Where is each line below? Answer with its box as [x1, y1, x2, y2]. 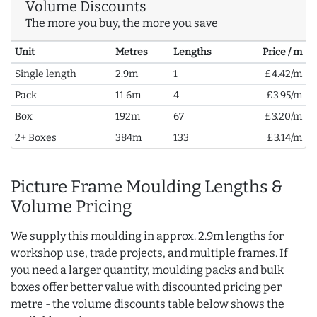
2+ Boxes [14, 131, 57, 144]
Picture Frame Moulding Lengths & [11, 176, 283, 197]
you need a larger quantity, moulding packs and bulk [11, 263, 284, 277]
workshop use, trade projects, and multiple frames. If [11, 246, 288, 260]
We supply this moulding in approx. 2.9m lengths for [11, 229, 284, 243]
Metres [115, 45, 148, 58]
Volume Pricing [11, 196, 132, 217]
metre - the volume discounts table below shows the [11, 296, 284, 311]
